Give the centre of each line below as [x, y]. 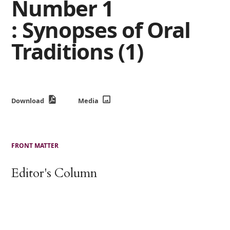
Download [29, 101]
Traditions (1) [77, 51]
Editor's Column [54, 174]
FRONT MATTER [35, 146]
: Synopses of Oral [101, 29]
